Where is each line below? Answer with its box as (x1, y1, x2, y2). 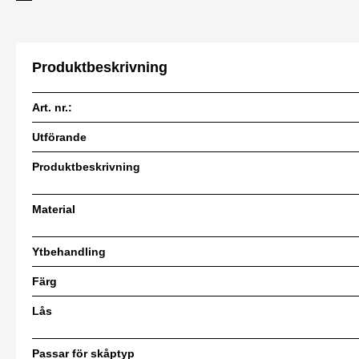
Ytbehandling (32, 245, 106, 258)
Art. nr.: (32, 101, 72, 114)
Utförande (32, 131, 87, 143)
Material (32, 203, 75, 216)
